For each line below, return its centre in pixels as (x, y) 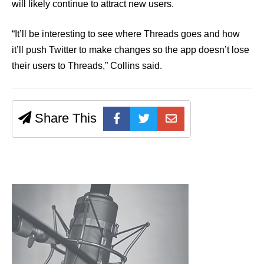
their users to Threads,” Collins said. (88, 66)
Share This (64, 118)
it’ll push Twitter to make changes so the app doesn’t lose (131, 50)
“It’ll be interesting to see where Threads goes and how (126, 34)
